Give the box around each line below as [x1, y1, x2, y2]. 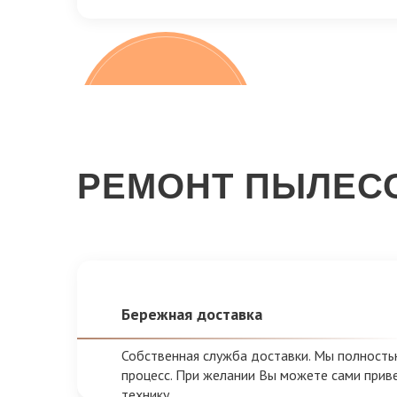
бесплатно [127, 121, 200, 143]
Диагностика [127, 141, 205, 159]
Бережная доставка [121, 304, 262, 325]
